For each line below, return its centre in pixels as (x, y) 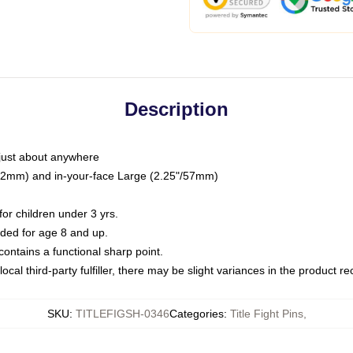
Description (176, 109)
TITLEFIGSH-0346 (122, 314)
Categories (196, 314)
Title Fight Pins (266, 314)
